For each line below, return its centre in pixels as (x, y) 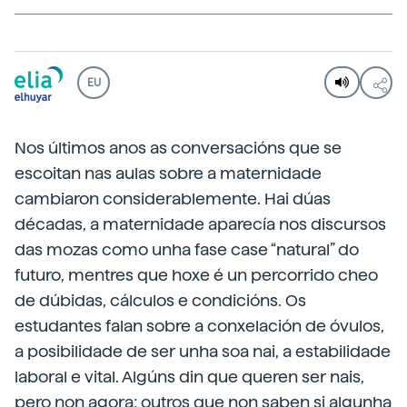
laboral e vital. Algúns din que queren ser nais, (189, 377)
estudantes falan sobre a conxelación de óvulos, (199, 326)
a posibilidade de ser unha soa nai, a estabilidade (203, 351)
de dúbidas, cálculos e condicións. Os (160, 300)
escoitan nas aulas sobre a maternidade (168, 173)
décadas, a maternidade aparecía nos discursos (200, 224)
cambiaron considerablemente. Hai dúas (173, 199)
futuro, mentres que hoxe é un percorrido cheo (196, 275)
